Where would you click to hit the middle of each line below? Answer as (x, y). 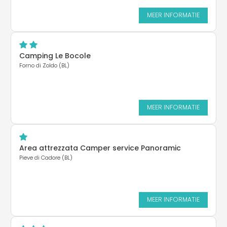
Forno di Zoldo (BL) (44, 65)
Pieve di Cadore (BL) (46, 157)
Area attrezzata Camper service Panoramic (100, 148)
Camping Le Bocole (55, 55)
